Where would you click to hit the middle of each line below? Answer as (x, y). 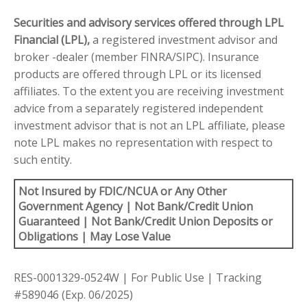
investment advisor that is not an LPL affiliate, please (149, 126)
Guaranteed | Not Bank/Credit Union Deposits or (146, 222)
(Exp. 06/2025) (97, 295)
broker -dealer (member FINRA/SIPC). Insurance (136, 57)
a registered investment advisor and (184, 40)
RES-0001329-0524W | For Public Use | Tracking (138, 278)
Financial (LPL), (52, 40)
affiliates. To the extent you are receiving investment (149, 91)
